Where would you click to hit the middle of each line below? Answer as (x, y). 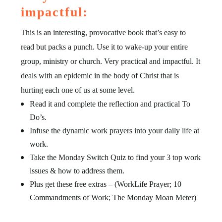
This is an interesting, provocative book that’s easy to (104, 33)
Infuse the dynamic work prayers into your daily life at (115, 131)
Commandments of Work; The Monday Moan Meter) (113, 198)
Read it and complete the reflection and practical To (110, 104)
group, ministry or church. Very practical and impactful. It (111, 61)
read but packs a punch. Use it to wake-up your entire (105, 47)
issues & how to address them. (77, 171)
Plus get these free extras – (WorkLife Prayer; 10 (106, 184)
